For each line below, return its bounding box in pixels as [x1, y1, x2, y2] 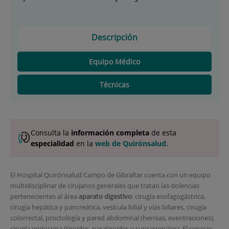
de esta [149, 127, 176, 138]
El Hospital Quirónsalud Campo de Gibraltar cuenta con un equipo [10, 170, 211, 179]
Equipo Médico [89, 56, 140, 66]
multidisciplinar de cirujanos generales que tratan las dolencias [10, 180, 199, 190]
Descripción [91, 32, 138, 43]
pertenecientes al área [10, 191, 79, 201]
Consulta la [30, 127, 71, 138]
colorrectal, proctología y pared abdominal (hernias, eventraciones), [10, 213, 215, 222]
